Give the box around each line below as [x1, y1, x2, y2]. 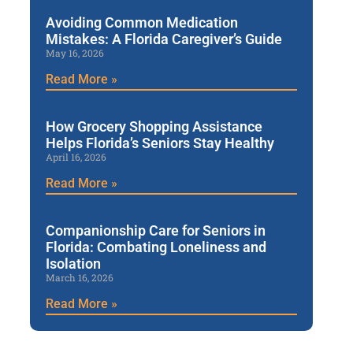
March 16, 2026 [45, 271, 113, 284]
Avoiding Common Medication [45, 14, 238, 32]
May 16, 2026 [45, 46, 104, 60]
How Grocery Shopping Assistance [45, 118, 262, 136]
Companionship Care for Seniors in [45, 222, 266, 240]
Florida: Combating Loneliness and [45, 239, 266, 256]
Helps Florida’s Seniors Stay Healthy [45, 135, 274, 152]
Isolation [45, 255, 101, 273]
